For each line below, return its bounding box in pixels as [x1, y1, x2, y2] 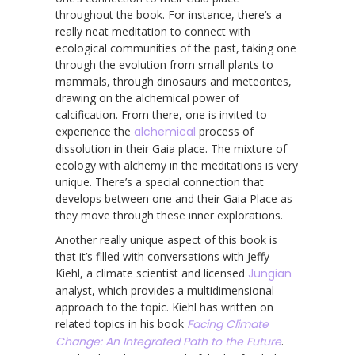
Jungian [248, 265, 292, 281]
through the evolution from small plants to [55, 56, 273, 72]
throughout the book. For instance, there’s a [55, 6, 281, 22]
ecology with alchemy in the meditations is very [55, 157, 298, 173]
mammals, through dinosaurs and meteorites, [55, 73, 292, 89]
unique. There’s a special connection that [55, 174, 264, 189]
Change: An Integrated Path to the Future [55, 333, 281, 349]
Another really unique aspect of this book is [55, 231, 277, 247]
